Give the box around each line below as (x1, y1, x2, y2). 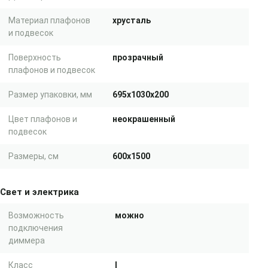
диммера (8, 236, 45, 245)
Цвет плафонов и (8, 114, 77, 124)
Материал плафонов (8, 16, 90, 25)
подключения (8, 223, 63, 233)
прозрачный (112, 53, 163, 62)
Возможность (8, 211, 64, 220)
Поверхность (8, 53, 61, 62)
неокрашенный (112, 114, 175, 124)
